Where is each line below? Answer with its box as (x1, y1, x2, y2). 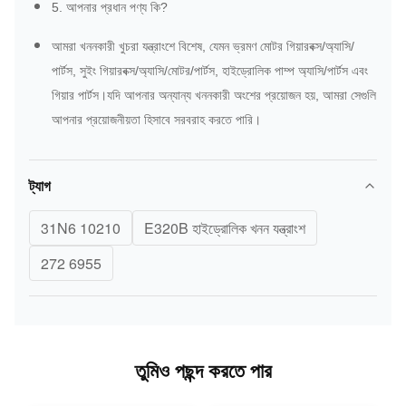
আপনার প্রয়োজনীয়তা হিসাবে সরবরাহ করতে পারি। (52, 112, 261, 128)
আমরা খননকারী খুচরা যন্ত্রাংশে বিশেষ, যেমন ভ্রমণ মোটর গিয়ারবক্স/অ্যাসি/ (52, 39, 354, 54)
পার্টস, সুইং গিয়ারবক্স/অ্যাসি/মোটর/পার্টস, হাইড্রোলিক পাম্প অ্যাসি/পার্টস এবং (52, 63, 368, 79)
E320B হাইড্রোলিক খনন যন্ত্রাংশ (144, 217, 305, 239)
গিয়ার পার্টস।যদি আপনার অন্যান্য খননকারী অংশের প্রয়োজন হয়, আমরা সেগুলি (52, 88, 376, 103)
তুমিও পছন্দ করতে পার (134, 355, 272, 385)
